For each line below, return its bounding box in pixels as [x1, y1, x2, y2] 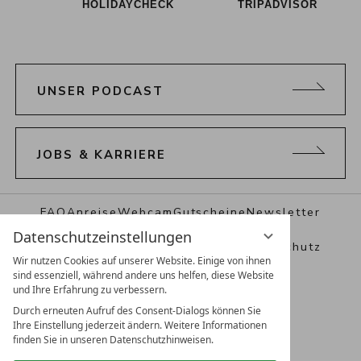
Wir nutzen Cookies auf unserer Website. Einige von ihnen [13, 254, 271, 268]
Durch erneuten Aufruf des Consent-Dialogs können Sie [13, 304, 261, 317]
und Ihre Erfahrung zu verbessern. [13, 283, 167, 297]
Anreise [66, 204, 118, 220]
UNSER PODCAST [37, 82, 164, 99]
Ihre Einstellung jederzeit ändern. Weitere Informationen [13, 318, 267, 332]
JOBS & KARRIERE [37, 146, 167, 163]
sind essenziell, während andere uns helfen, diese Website [13, 268, 274, 282]
